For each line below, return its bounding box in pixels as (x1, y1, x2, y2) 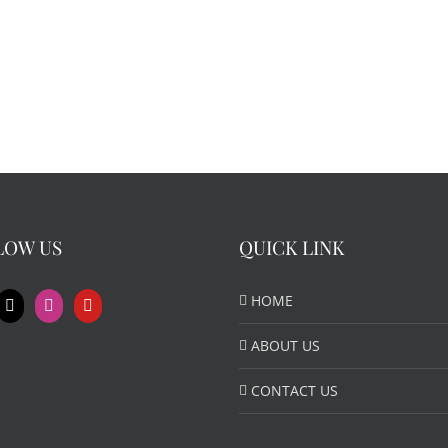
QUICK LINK (239, 234, 344, 260)
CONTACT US (251, 381, 338, 400)
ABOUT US (251, 336, 320, 355)
